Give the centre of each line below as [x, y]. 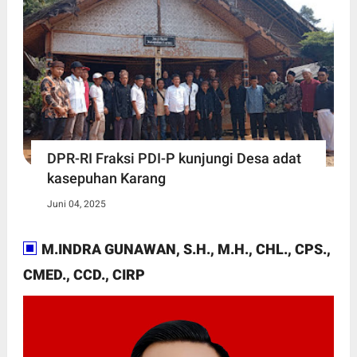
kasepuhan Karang [106, 178]
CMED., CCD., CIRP [84, 275]
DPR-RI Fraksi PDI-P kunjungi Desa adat [174, 159]
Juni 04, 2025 [76, 204]
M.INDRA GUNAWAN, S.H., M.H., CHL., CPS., [184, 249]
